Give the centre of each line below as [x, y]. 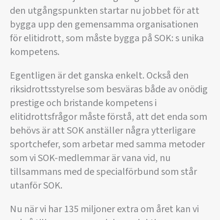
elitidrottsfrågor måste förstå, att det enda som [109, 117]
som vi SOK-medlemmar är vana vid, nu [90, 158]
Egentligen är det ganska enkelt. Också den [99, 76]
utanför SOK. [36, 186]
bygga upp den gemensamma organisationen [104, 25]
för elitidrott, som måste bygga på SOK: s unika [107, 38]
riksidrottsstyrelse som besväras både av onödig [109, 89]
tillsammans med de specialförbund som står [103, 172]
